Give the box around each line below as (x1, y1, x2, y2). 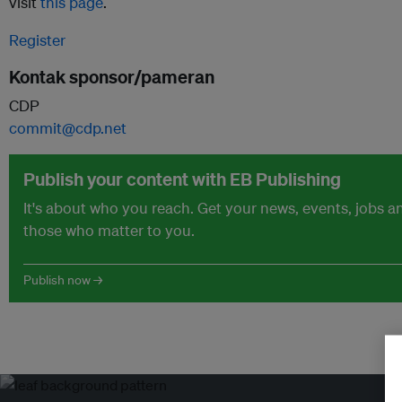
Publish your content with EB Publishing (23, 168, 341, 190)
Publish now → (23, 272, 102, 288)
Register (9, 31, 66, 49)
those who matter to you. (23, 221, 195, 240)
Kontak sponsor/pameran (9, 66, 214, 88)
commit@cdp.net (9, 118, 127, 137)
